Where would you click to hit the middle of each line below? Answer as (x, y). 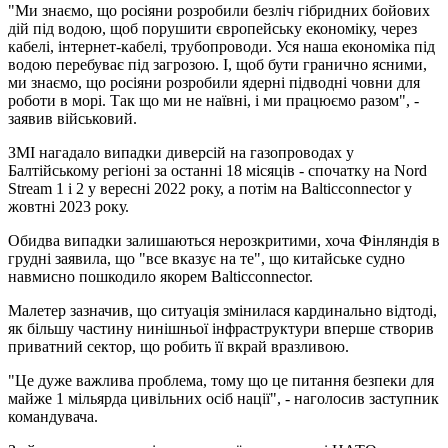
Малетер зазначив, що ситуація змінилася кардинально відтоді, (222, 310)
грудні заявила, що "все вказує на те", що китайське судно (206, 258)
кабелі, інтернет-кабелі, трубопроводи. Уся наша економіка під (221, 46)
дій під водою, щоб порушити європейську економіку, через (212, 28)
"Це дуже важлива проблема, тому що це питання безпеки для (221, 380)
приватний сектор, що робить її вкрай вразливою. (178, 346)
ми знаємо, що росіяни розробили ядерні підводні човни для (214, 82)
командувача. (53, 416)
